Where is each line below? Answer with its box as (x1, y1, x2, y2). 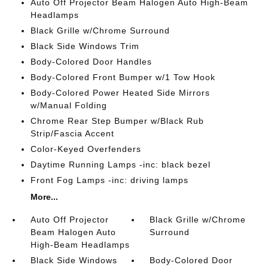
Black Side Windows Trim (30, 41, 139, 51)
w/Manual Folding (30, 100, 107, 110)
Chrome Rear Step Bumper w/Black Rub (30, 115, 204, 126)
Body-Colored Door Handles (30, 56, 152, 66)
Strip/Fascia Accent (30, 128, 114, 138)
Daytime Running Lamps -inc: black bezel (30, 159, 211, 169)
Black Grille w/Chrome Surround (30, 25, 170, 35)
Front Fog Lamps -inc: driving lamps (30, 175, 188, 185)
